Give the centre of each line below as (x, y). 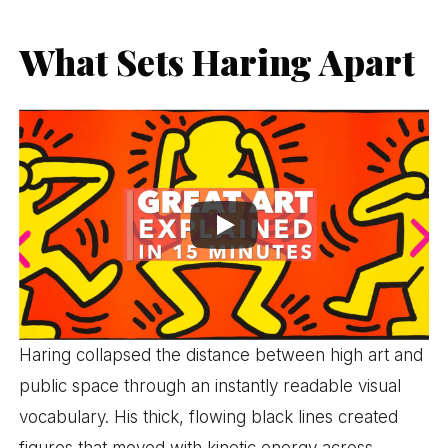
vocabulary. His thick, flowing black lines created (209, 416)
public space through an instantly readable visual (210, 385)
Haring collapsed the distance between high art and (221, 354)
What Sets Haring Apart (217, 61)
